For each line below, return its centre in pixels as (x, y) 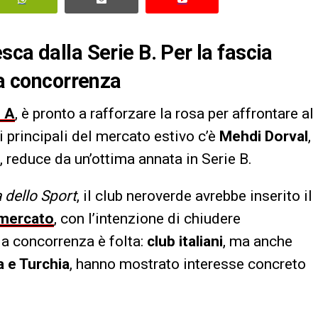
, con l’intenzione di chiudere (147, 218)
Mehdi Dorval (264, 136)
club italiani (185, 241)
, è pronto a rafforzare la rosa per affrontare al (164, 113)
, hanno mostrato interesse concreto (188, 264)
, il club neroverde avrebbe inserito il (194, 196)
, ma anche (258, 241)
